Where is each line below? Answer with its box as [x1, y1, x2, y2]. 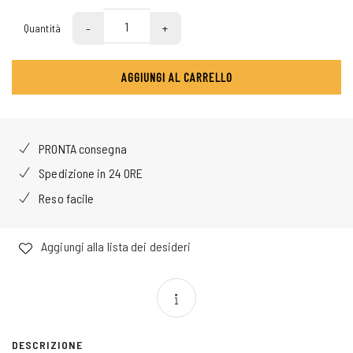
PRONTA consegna [36, 140, 127, 156]
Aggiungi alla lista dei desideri [39, 239, 191, 255]
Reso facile [36, 190, 95, 206]
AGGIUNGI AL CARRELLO [121, 69, 232, 85]
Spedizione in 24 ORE [36, 165, 143, 181]
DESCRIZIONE [12, 337, 83, 351]
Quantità [24, 21, 61, 35]
